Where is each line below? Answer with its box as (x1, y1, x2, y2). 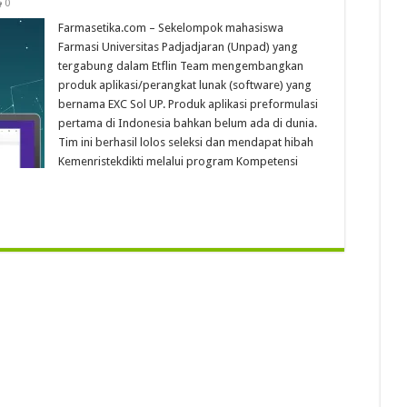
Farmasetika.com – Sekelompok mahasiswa (58, 21, 283, 35)
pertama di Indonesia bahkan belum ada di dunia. (58, 116, 317, 130)
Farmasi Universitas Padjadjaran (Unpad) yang (58, 40, 298, 54)
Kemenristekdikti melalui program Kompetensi (58, 154, 298, 168)
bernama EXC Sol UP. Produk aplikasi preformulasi (58, 97, 318, 111)
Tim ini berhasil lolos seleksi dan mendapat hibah (58, 135, 313, 149)
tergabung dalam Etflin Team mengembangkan (58, 59, 303, 73)
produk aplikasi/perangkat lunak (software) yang (58, 78, 312, 92)
